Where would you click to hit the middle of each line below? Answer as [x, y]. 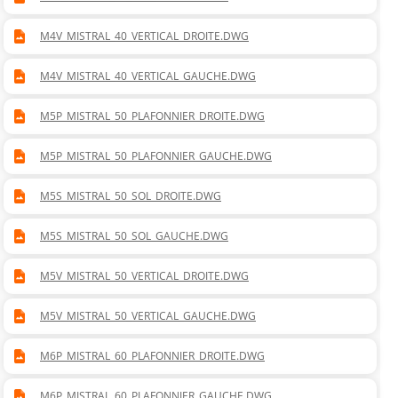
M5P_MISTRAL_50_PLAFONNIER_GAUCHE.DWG [156, 156]
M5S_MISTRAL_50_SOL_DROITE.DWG [131, 196]
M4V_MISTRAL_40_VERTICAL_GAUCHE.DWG [148, 76]
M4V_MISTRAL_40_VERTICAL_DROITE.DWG [144, 36]
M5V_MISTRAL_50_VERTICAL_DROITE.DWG [144, 276]
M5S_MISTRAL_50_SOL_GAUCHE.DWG [134, 236]
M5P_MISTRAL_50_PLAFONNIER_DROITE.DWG [152, 116]
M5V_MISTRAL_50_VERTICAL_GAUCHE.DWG [148, 316]
